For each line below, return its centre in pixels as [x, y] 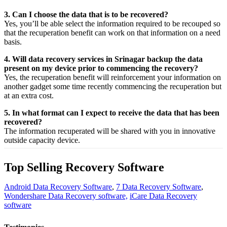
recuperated [76, 131]
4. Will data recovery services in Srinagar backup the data [103, 59]
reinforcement [133, 77]
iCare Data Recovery [163, 196]
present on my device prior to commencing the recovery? [101, 68]
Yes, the [18, 77]
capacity [42, 140]
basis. [13, 42]
